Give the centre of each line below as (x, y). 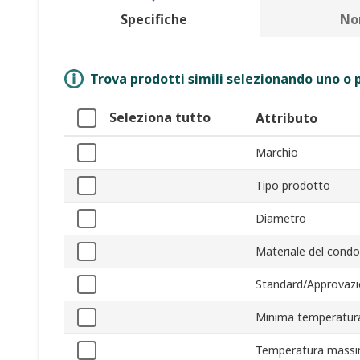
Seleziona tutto (160, 118)
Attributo (286, 119)
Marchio (277, 153)
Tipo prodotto (293, 186)
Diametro (281, 219)
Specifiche (153, 20)
